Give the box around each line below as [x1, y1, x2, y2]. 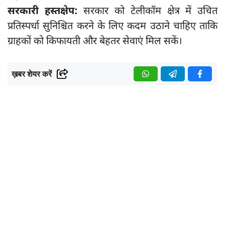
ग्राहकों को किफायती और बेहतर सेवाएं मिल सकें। [8, 35, 182, 48]
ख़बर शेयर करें [12, 69, 52, 78]
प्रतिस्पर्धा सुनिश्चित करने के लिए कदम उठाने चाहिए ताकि [8, 20, 217, 33]
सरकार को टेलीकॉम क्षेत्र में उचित [83, 5, 218, 18]
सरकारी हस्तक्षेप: [8, 5, 84, 18]
